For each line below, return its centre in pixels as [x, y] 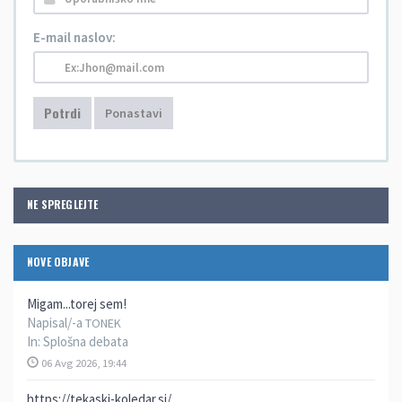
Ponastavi [134, 113]
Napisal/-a [56, 323]
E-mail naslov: [74, 37]
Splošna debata [86, 341]
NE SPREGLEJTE [63, 204]
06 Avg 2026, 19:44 [83, 363]
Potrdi [62, 113]
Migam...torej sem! [77, 304]
